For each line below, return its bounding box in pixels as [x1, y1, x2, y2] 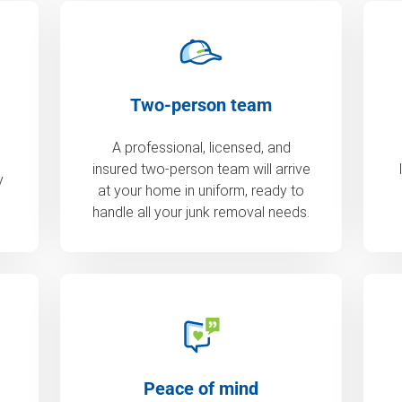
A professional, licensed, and [111, 139, 291, 157]
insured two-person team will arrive [92, 161, 310, 179]
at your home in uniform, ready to [98, 182, 304, 200]
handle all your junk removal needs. [92, 204, 310, 222]
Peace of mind [144, 378, 258, 400]
